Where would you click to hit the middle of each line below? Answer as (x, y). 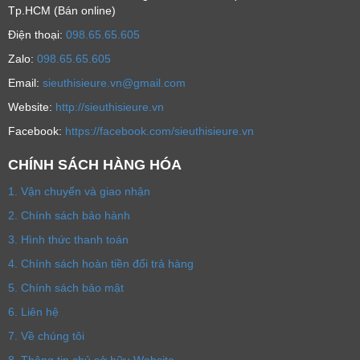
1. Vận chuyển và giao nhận (79, 191)
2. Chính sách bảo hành (69, 215)
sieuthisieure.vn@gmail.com (114, 82)
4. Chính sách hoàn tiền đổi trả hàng (101, 263)
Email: (25, 82)
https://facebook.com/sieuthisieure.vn (160, 131)
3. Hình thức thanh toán (68, 239)
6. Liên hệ (33, 311)
